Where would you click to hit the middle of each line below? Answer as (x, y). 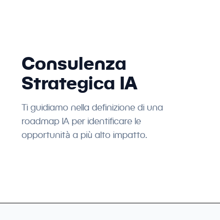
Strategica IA (79, 83)
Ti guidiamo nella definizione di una (92, 107)
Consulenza (74, 63)
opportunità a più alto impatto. (84, 135)
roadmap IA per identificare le (81, 121)
